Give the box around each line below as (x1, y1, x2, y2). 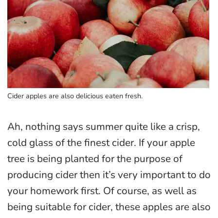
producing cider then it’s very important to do (7, 168, 211, 182)
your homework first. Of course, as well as (7, 184, 197, 198)
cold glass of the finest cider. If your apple (7, 136, 195, 150)
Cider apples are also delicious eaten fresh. (7, 91, 143, 101)
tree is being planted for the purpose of (7, 152, 182, 166)
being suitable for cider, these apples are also (7, 200, 211, 214)
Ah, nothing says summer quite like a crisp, (7, 120, 200, 134)
